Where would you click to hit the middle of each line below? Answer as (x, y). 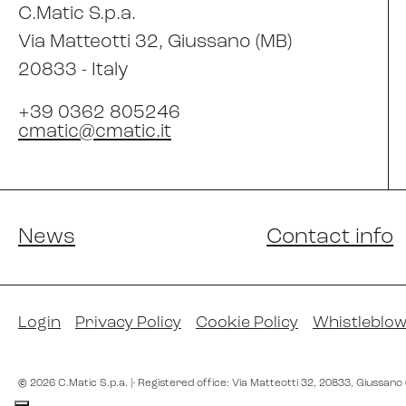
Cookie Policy (247, 324)
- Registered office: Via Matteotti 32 (223, 384)
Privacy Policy (128, 324)
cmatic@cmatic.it (95, 132)
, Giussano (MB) (225, 43)
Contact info (330, 238)
